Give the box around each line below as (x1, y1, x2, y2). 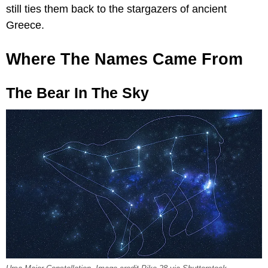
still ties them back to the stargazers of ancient (6, 2, 227, 15)
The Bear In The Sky (6, 84, 149, 101)
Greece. (6, 19, 44, 31)
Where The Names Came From (6, 50, 243, 68)
